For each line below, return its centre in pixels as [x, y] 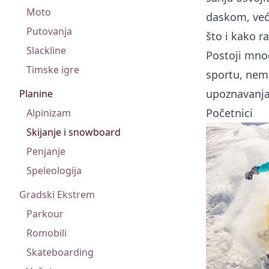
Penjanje [46, 151]
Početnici [229, 113]
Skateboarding [60, 252]
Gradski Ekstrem [57, 195]
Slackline [46, 50]
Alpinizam [49, 113]
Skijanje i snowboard [74, 132]
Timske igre [53, 70]
